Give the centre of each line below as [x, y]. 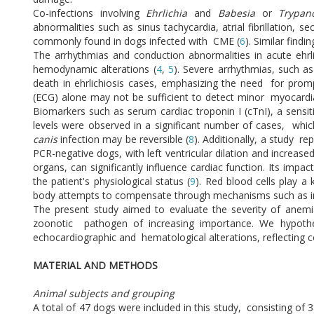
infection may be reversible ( [125, 139]
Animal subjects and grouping [105, 294]
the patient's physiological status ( [112, 182]
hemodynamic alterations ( [95, 69]
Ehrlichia [170, 13]
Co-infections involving [90, 13]
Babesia [240, 13]
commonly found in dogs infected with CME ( [136, 41]
